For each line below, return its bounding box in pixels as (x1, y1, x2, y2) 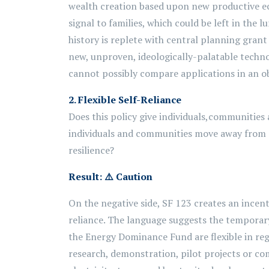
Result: (68, 170, 104, 183)
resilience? (68, 144, 114, 157)
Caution (113, 170, 153, 183)
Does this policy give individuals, (68, 110, 208, 123)
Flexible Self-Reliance (78, 93, 181, 106)
